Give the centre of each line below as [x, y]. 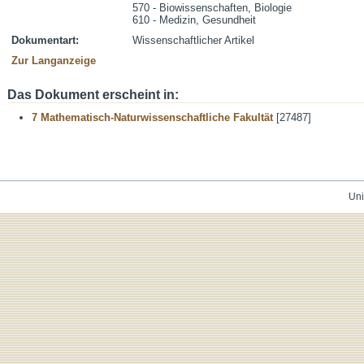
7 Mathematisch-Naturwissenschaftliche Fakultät [152, 117]
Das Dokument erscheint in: [93, 95]
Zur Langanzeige [54, 61]
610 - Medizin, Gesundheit [194, 20]
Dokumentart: [45, 40]
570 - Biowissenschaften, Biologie [212, 8]
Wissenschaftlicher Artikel [193, 40]
